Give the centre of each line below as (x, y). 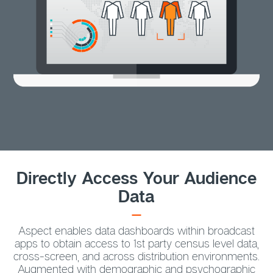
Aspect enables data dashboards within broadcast (136, 230)
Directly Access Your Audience (136, 178)
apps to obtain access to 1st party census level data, (136, 243)
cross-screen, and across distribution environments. (136, 256)
